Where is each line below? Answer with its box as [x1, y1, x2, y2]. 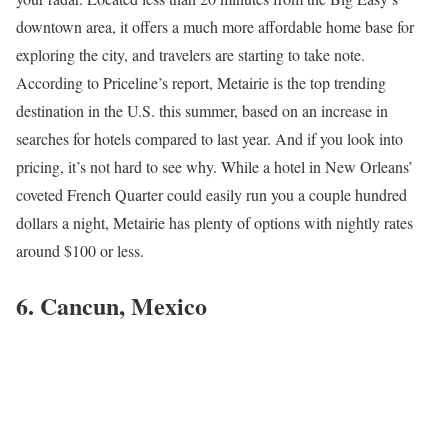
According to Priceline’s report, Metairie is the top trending [16, 72, 386, 94]
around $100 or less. [16, 240, 144, 262]
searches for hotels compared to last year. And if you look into [16, 128, 403, 150]
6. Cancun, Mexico [16, 288, 207, 324]
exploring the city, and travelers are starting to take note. [16, 44, 365, 66]
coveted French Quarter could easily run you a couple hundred [16, 184, 407, 206]
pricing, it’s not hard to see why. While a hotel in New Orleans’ [16, 156, 413, 178]
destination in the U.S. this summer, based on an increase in [16, 100, 388, 122]
